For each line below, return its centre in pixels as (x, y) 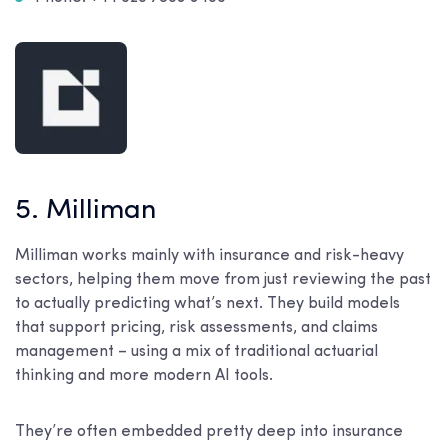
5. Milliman (86, 211)
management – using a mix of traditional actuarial (196, 352)
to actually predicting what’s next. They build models (207, 304)
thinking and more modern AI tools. (144, 376)
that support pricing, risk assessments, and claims (196, 328)
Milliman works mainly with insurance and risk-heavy (209, 256)
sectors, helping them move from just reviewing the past (223, 280)
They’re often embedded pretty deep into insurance (209, 432)
